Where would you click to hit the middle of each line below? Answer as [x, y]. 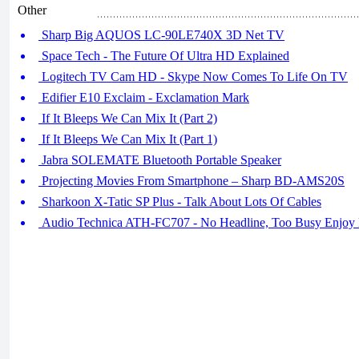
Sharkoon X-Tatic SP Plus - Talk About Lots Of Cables [180, 202]
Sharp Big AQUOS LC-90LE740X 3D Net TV [161, 35]
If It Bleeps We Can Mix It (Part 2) [128, 118]
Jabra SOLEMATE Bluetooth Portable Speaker [160, 160]
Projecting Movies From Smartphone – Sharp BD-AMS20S [192, 181]
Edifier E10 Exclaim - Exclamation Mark [144, 97]
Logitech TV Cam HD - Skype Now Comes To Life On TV [193, 77]
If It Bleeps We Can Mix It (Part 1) [128, 139]
